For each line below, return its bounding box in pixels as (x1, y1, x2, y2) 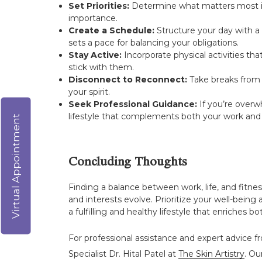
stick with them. (68, 61, 134, 73)
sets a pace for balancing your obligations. (68, 37, 239, 48)
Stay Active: (68, 49, 122, 60)
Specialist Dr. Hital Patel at (68, 249, 178, 260)
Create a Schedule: (68, 25, 154, 36)
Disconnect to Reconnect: (68, 74, 187, 85)
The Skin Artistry (178, 249, 244, 260)
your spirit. (68, 86, 110, 97)
